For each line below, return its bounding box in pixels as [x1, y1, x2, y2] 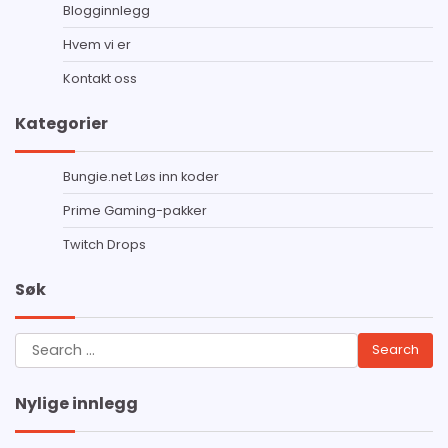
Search [14, 331, 70, 355]
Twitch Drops [63, 234, 146, 254]
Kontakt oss [63, 68, 137, 88]
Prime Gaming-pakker [63, 200, 207, 220]
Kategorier [15, 111, 108, 135]
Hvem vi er [63, 34, 131, 54]
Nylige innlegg [15, 391, 138, 415]
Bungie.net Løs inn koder [63, 166, 219, 186]
